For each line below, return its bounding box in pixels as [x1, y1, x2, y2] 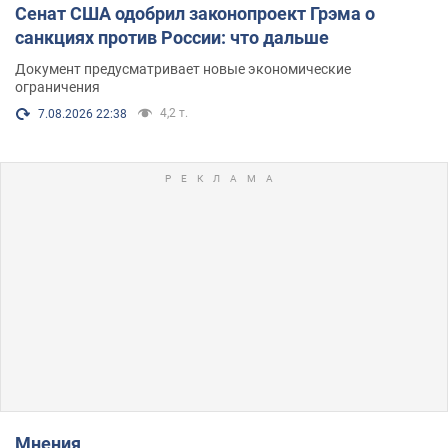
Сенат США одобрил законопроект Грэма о [15, 2, 375, 24]
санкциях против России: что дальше [15, 26, 329, 48]
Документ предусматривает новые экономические [15, 60, 351, 77]
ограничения [15, 78, 100, 95]
